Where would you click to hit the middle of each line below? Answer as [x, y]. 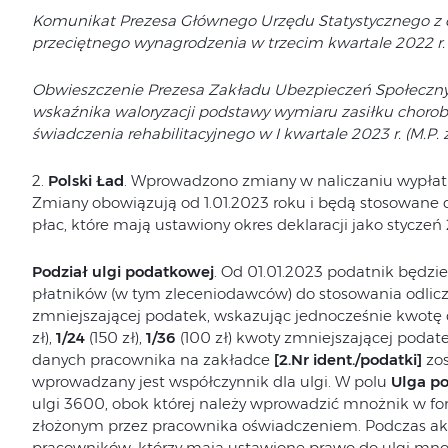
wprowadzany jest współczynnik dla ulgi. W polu [211, 381]
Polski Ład [83, 180]
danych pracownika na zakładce [152, 359]
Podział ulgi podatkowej [122, 271]
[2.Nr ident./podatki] [347, 359]
